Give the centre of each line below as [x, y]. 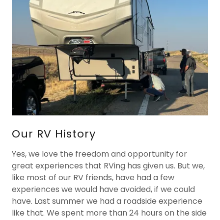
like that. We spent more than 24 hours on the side [109, 213]
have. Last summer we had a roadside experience [107, 201]
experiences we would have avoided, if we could [103, 190]
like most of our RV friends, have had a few [93, 178]
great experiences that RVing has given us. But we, [108, 166]
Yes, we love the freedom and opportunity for [99, 154]
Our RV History [54, 134]
